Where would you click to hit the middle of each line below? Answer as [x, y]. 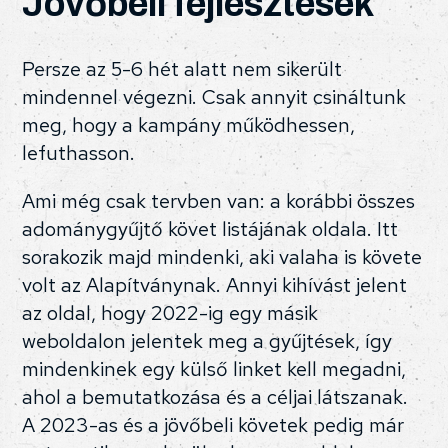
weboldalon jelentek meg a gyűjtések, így [207, 341]
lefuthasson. [79, 153]
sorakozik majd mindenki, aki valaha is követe [222, 257]
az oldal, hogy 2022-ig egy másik [170, 313]
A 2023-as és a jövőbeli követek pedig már [213, 425]
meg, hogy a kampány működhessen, [189, 125]
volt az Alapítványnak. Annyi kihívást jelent [215, 285]
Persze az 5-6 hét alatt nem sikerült [182, 69]
